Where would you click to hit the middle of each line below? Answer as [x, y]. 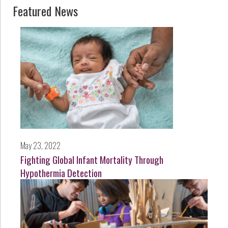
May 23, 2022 [40, 145]
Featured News [45, 10]
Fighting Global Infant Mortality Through [92, 159]
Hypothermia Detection [61, 172]
